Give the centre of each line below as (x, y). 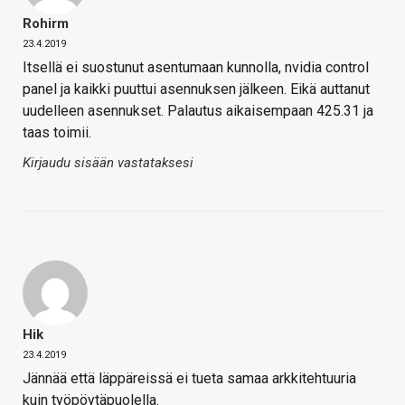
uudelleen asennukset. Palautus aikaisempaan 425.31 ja (198, 110)
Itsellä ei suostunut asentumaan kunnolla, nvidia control (196, 67)
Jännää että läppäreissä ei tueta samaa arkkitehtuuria (189, 378)
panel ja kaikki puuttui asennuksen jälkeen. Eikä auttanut (196, 89)
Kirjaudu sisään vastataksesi (108, 162)
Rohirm (46, 23)
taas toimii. (57, 132)
